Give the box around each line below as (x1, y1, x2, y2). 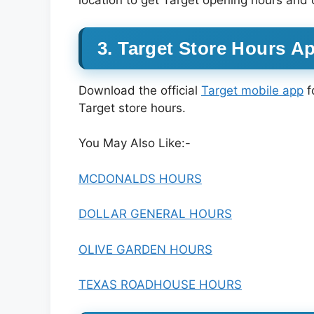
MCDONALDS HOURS (78, 171, 202, 186)
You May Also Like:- (78, 136, 191, 150)
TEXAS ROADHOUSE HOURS (78, 278, 242, 292)
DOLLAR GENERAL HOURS (78, 207, 232, 221)
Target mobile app (201, 83, 303, 97)
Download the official (78, 83, 201, 97)
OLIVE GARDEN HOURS (78, 242, 212, 257)
